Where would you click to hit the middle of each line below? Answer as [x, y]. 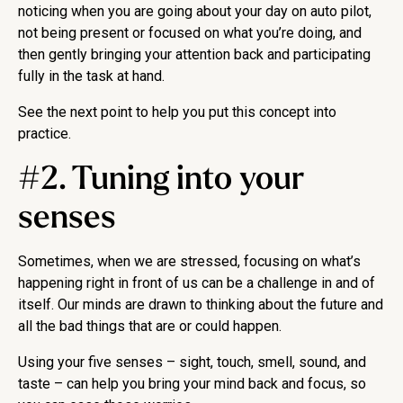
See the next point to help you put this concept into [177, 112]
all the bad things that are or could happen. [150, 327]
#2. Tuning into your [161, 179]
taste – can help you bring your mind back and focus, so [192, 384]
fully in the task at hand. [91, 76]
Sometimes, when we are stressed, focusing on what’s [189, 262]
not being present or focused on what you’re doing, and [190, 33]
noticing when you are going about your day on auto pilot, [195, 12]
